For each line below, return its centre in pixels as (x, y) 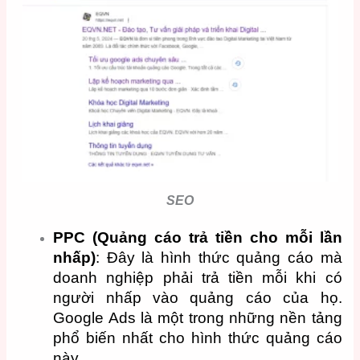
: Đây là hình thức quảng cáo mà (219, 257)
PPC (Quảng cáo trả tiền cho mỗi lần (198, 237)
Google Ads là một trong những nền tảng (198, 317)
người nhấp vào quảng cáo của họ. (198, 297)
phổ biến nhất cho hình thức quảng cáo (198, 337)
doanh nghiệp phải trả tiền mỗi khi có (198, 277)
